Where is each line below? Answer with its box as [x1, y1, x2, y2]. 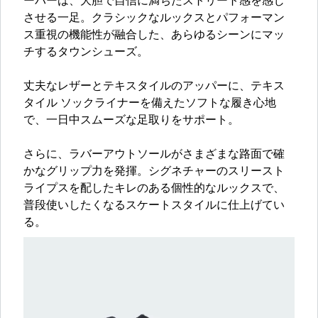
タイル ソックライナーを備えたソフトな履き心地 [23, 98, 276, 110]
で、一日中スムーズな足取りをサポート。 [23, 115, 239, 127]
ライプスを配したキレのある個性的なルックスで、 [23, 183, 285, 195]
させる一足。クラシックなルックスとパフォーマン [23, 13, 285, 25]
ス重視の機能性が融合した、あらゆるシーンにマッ [23, 30, 285, 42]
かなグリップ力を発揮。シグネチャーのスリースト [23, 166, 285, 178]
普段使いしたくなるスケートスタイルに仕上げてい [23, 200, 285, 212]
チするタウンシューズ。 [23, 47, 148, 59]
